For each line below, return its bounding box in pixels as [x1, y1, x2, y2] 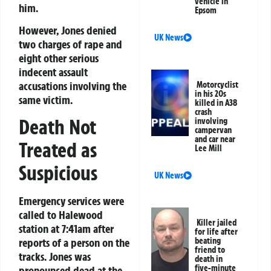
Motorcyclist [197, 79, 239, 91]
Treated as [19, 137, 97, 163]
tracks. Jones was [19, 249, 91, 264]
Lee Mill [195, 143, 223, 154]
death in [195, 253, 223, 265]
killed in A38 [195, 97, 238, 109]
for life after [195, 226, 238, 238]
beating [195, 235, 221, 247]
